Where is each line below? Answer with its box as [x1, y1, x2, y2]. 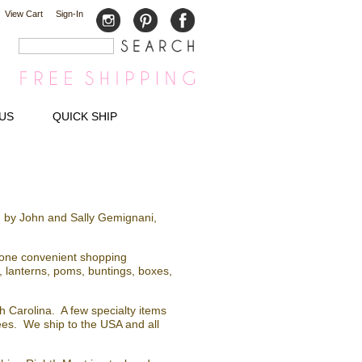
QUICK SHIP [53, 110, 117, 123]
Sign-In [56, 9, 83, 19]
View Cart [5, 9, 43, 19]
